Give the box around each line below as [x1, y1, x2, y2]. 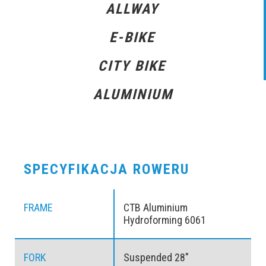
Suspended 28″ [123, 251, 189, 264]
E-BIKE [109, 29, 155, 46]
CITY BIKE [98, 58, 166, 75]
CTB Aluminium [123, 201, 188, 214]
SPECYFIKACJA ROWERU [24, 161, 189, 178]
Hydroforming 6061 [123, 214, 206, 227]
